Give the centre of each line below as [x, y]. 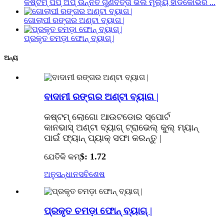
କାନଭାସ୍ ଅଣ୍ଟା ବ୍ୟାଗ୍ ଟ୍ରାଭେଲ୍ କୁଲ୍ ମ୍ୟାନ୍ [121, 127]
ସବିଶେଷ [92, 174]
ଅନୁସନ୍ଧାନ [61, 174]
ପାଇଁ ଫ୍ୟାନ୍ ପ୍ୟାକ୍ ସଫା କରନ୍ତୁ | [103, 138]
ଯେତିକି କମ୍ [62, 156]
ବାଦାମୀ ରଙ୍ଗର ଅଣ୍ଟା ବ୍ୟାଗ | [101, 97]
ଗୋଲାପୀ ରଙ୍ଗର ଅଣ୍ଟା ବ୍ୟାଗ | [74, 20]
